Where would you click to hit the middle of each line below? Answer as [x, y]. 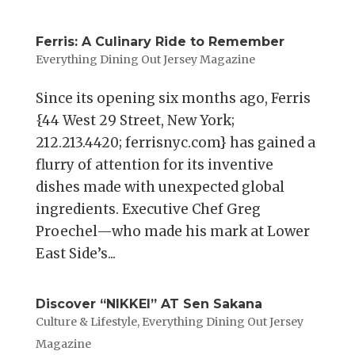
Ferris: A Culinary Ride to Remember [160, 42]
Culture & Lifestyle [86, 322]
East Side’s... [75, 254]
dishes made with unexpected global [160, 187]
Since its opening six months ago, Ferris [173, 99]
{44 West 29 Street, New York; [135, 121]
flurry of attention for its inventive [154, 165]
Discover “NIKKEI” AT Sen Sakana [149, 304]
